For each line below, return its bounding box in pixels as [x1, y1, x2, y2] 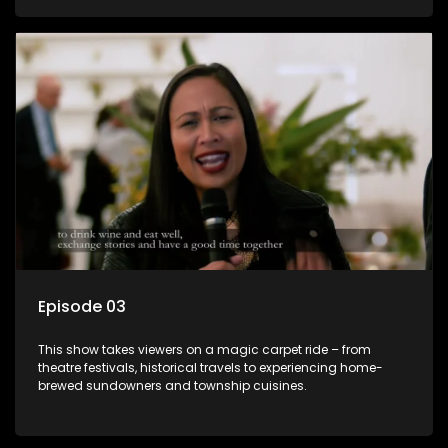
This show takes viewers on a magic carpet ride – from [38, 341, 371, 359]
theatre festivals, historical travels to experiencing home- [38, 359, 383, 377]
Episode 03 [38, 295, 126, 319]
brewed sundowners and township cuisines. [38, 377, 307, 395]
